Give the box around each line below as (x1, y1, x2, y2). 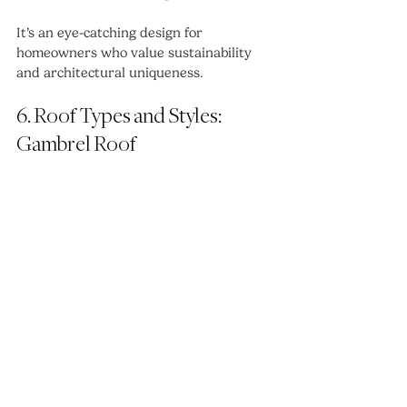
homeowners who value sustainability (16, 45, 255, 62)
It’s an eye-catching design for (16, 25, 206, 42)
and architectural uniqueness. (16, 65, 203, 82)
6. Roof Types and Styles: (16, 105, 224, 129)
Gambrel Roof (16, 134, 136, 157)
